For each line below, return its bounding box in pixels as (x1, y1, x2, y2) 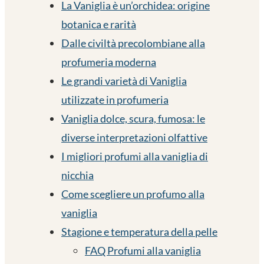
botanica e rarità (61, 17, 136, 31)
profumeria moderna (61, 55, 156, 68)
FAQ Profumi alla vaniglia (85, 243, 201, 257)
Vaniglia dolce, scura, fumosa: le (61, 111, 205, 125)
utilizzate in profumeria (61, 93, 169, 106)
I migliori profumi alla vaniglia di (61, 149, 208, 163)
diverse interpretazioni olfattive (61, 130, 207, 144)
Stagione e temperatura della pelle (61, 225, 217, 238)
